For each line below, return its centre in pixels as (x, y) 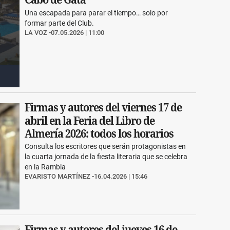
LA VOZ (36, 33)
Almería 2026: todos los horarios (99, 134)
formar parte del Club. (60, 23)
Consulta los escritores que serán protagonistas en (106, 147)
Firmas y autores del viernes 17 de (103, 108)
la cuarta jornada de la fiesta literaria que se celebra (106, 157)
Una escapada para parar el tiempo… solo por (97, 13)
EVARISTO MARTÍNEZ (58, 177)
